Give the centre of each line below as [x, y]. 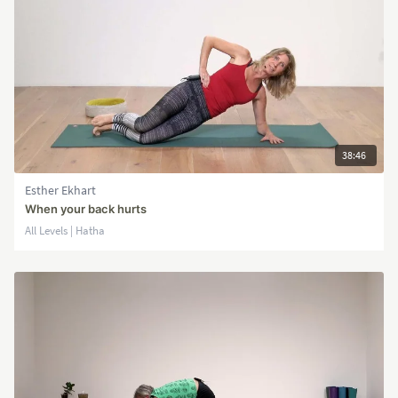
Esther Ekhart [60, 190]
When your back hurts [86, 208]
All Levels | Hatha [65, 230]
